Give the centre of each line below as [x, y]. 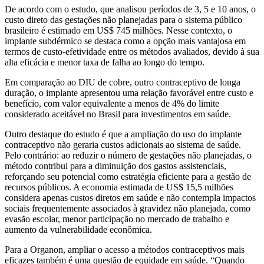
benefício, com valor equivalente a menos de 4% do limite [112, 104]
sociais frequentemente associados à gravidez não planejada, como [128, 209]
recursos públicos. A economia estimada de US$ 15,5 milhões [119, 187]
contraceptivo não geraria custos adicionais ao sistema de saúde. [123, 145]
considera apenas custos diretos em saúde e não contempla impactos [130, 198]
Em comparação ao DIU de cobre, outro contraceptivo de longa [123, 82]
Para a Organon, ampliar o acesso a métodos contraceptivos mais [125, 250]
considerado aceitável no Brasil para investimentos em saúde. [118, 114]
